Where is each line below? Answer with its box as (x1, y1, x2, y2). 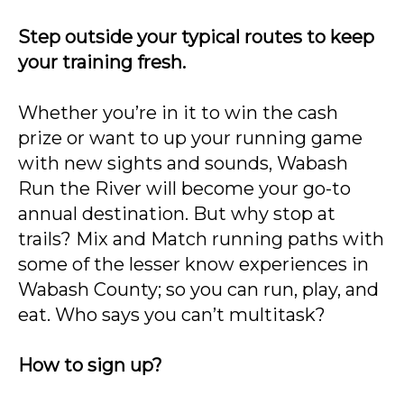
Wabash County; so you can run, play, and (18, 279, 379, 301)
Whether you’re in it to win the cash (18, 102, 338, 124)
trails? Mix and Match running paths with (18, 228, 384, 251)
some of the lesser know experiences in (18, 253, 369, 276)
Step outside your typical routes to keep (18, 26, 374, 49)
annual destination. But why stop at (18, 203, 335, 225)
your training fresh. (18, 51, 186, 74)
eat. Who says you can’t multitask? (18, 304, 330, 326)
